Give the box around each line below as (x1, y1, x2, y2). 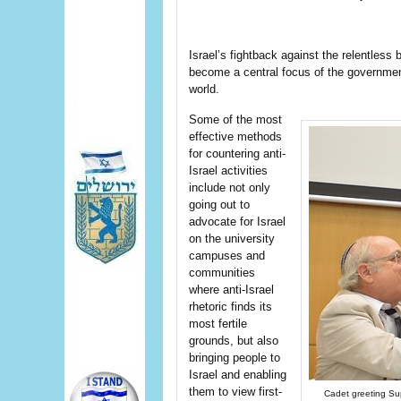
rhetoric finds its (189, 300, 272, 313)
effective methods (189, 130, 282, 143)
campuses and (189, 249, 265, 262)
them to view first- (189, 385, 282, 398)
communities (189, 266, 255, 279)
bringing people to (189, 351, 280, 364)
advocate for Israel (189, 215, 286, 228)
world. (189, 82, 219, 96)
